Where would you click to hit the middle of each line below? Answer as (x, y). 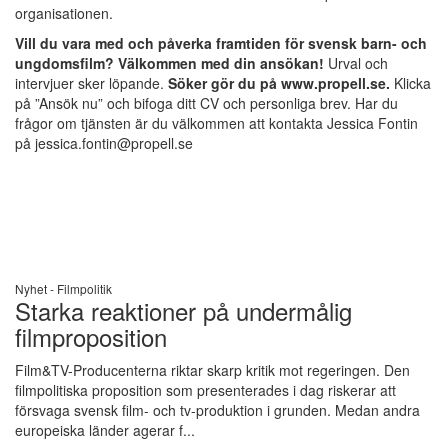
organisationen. (64, 12)
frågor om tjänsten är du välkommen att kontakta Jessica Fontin (216, 122)
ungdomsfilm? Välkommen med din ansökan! (169, 62)
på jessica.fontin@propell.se (104, 142)
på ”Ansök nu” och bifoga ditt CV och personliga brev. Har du (206, 102)
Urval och (356, 62)
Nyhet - (35, 288)
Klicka (412, 82)
